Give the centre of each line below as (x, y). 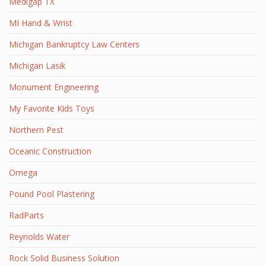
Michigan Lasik (37, 66)
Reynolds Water (39, 237)
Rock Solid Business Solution (64, 258)
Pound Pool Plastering (52, 194)
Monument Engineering (54, 87)
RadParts (26, 215)
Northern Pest (36, 130)
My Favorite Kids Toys (52, 108)
